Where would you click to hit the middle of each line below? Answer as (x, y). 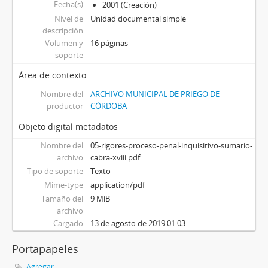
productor (65, 106)
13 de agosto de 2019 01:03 (138, 223)
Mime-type (63, 185)
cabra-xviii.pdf (115, 157)
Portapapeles (45, 249)
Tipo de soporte (55, 171)
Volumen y (64, 43)
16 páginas (109, 43)
